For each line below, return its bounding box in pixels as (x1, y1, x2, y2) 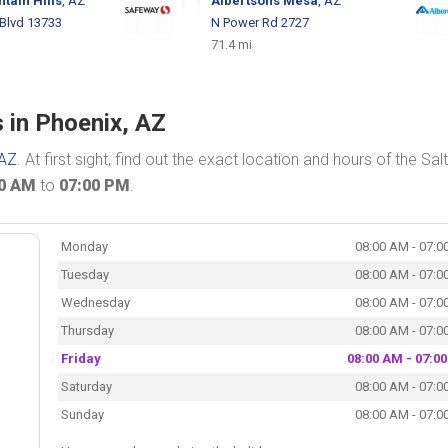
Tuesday (60, 266, 109, 282)
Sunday (60, 406, 104, 422)
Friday (60, 350, 101, 366)
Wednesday (60, 294, 130, 310)
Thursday (60, 322, 114, 338)
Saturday (60, 378, 112, 394)
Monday (60, 238, 108, 254)
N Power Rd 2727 (210, 15, 309, 30)
